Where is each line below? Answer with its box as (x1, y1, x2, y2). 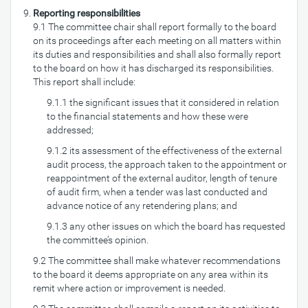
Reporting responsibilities (33, 8, 140, 19)
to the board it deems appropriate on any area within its (33, 269, 268, 280)
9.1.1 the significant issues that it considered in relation (47, 97, 279, 108)
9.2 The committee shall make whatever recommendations (33, 255, 280, 266)
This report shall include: (33, 76, 135, 87)
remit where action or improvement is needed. (33, 283, 225, 294)
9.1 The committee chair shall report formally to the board (33, 21, 276, 32)
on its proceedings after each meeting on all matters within (33, 35, 281, 46)
